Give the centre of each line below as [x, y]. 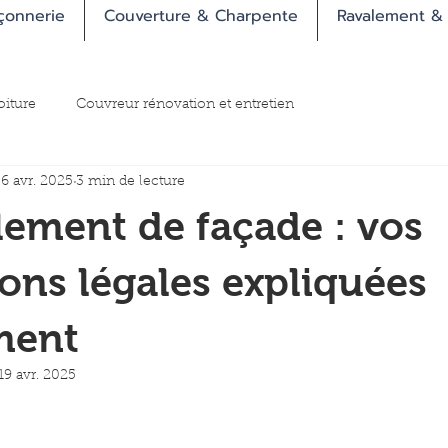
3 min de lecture [130, 181]
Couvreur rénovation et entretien [185, 104]
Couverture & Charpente [201, 16]
